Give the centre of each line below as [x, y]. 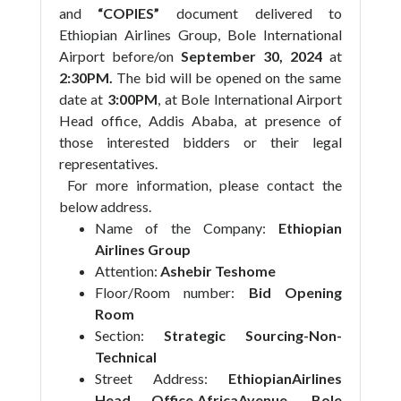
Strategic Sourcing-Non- [243, 335]
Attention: [126, 271]
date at [83, 99]
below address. [105, 206]
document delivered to [251, 13]
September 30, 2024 [252, 56]
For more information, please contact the [200, 185]
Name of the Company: [187, 228]
